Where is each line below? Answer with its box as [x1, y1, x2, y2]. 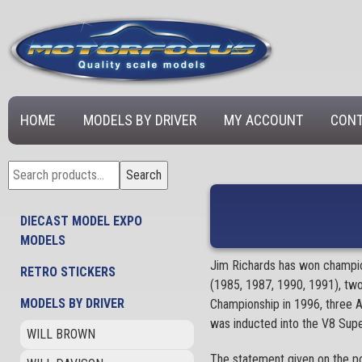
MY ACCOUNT [224, 112, 303, 128]
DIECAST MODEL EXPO [20, 213, 142, 229]
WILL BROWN [27, 326, 95, 342]
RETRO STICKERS [20, 264, 116, 280]
